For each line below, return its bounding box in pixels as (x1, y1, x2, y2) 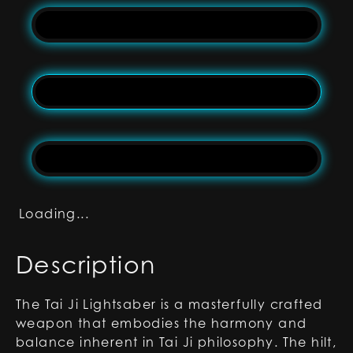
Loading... (19, 206, 89, 221)
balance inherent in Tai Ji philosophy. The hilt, (16, 334, 337, 350)
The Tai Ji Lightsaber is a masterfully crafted (16, 296, 323, 312)
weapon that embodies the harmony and (16, 315, 307, 331)
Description (16, 251, 156, 279)
